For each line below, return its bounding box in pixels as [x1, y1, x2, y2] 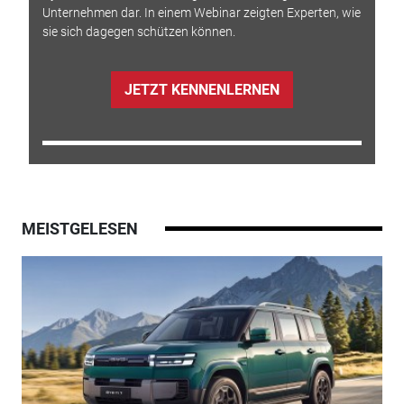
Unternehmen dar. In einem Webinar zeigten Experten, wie [41, 5, 361, 20]
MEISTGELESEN [21, 219, 138, 239]
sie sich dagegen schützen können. [41, 23, 235, 39]
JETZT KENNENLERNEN [124, 80, 280, 98]
